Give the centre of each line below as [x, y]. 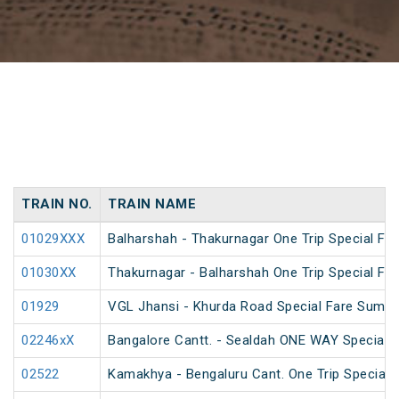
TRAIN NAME [152, 204]
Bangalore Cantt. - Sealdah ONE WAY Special [248, 341]
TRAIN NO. [57, 204]
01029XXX [53, 239]
